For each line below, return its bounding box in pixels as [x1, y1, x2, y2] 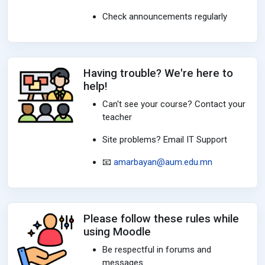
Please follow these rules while [83, 212, 239, 225]
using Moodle [83, 225, 151, 238]
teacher [102, 112, 132, 122]
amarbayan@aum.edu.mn [114, 157, 212, 167]
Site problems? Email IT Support [102, 134, 227, 145]
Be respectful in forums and [102, 244, 211, 255]
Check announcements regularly [102, 11, 227, 22]
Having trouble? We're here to [83, 67, 233, 80]
